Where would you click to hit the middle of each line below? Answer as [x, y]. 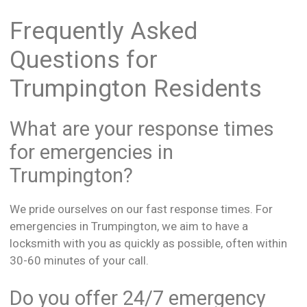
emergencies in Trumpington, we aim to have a [129, 226]
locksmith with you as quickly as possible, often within [148, 243]
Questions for [84, 60]
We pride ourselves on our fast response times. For [141, 209]
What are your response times [142, 128]
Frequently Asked [103, 31]
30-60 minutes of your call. [79, 260]
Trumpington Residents [136, 88]
